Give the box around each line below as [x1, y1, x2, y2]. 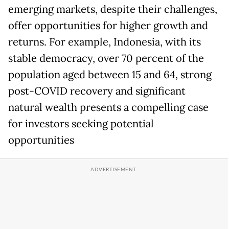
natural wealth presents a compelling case [8, 100, 209, 114]
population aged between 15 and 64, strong [8, 67, 212, 81]
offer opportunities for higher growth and [8, 18, 208, 32]
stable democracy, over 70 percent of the [8, 51, 204, 65]
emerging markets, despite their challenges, [8, 2, 217, 16]
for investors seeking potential [8, 117, 154, 130]
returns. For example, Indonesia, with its [8, 35, 201, 49]
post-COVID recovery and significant [8, 84, 186, 98]
